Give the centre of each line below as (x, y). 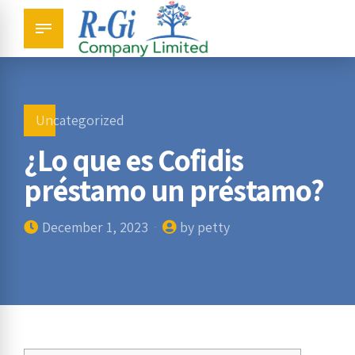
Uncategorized (80, 120)
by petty (205, 227)
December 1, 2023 (95, 227)
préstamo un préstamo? (174, 190)
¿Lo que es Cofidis (134, 160)
